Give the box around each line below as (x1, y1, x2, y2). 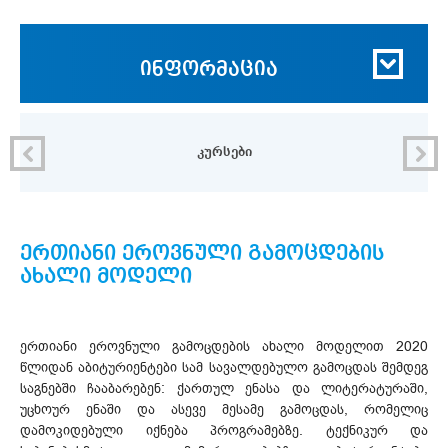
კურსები (196, 144, 252, 159)
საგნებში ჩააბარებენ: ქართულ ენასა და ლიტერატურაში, (20, 378, 428, 398)
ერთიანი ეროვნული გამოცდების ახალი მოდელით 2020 (20, 336, 428, 356)
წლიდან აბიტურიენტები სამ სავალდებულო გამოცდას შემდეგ (20, 357, 428, 377)
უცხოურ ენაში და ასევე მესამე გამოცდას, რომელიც (20, 399, 428, 419)
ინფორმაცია (140, 59, 278, 80)
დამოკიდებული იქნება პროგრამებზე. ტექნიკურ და (20, 420, 428, 440)
